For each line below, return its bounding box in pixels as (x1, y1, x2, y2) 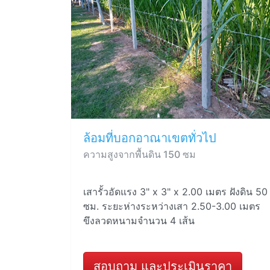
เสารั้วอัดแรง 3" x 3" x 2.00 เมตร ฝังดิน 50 (83, 186, 268, 198)
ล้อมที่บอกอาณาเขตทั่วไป (83, 131, 216, 145)
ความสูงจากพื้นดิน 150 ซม (83, 148, 196, 160)
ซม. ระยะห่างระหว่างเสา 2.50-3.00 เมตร (83, 200, 260, 212)
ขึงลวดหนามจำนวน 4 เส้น (83, 215, 195, 227)
